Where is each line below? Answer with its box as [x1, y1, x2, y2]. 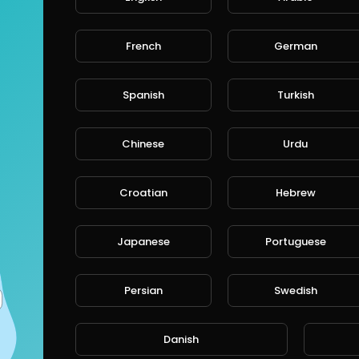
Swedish [273, 282, 317, 298]
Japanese [116, 233, 170, 249]
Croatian [119, 184, 167, 200]
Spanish [122, 87, 164, 103]
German [273, 38, 317, 54]
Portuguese [264, 233, 326, 249]
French [125, 38, 161, 54]
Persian [123, 282, 163, 298]
